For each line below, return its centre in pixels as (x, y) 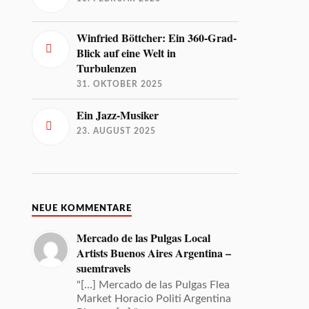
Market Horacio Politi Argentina (154, 298)
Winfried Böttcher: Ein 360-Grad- (157, 38)
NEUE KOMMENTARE (82, 208)
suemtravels (104, 268)
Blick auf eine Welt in (127, 53)
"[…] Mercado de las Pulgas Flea (153, 285)
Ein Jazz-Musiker (118, 115)
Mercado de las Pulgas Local (144, 238)
